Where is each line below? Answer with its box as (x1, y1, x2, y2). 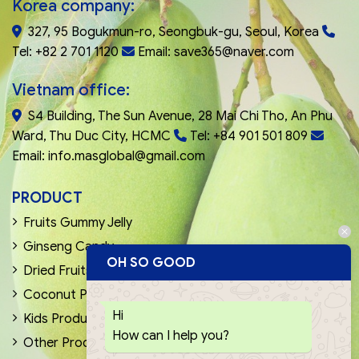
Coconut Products (23, 286, 135, 303)
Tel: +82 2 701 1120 (12, 43, 119, 60)
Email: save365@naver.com (138, 43, 294, 60)
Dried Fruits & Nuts (23, 262, 135, 279)
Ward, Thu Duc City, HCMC (12, 127, 174, 144)
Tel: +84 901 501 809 (190, 127, 308, 144)
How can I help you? (112, 327, 229, 344)
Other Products (23, 334, 117, 351)
